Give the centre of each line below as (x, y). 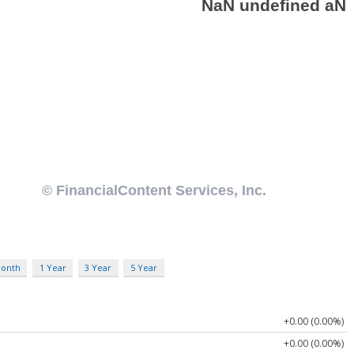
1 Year (53, 267)
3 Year (98, 267)
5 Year (143, 267)
